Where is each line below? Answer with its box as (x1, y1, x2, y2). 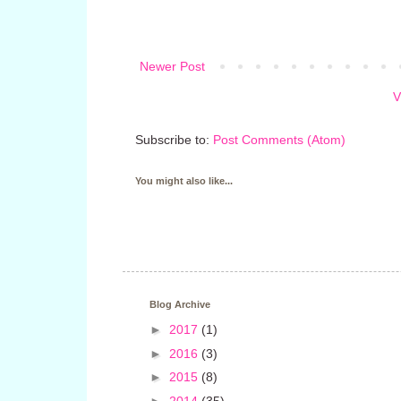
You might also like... (135, 175, 233, 186)
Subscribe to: (135, 132, 213, 147)
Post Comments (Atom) (213, 132, 346, 147)
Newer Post (140, 58, 205, 73)
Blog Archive (149, 298, 210, 310)
